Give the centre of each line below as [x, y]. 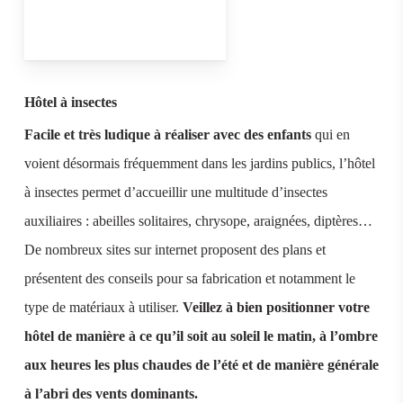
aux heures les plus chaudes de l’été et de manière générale [201, 365]
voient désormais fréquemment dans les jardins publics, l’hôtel [199, 164]
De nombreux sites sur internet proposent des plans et [175, 250]
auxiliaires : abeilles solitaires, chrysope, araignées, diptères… [198, 221]
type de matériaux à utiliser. [103, 308]
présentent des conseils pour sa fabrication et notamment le [189, 279]
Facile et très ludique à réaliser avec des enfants [167, 135]
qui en [330, 135]
